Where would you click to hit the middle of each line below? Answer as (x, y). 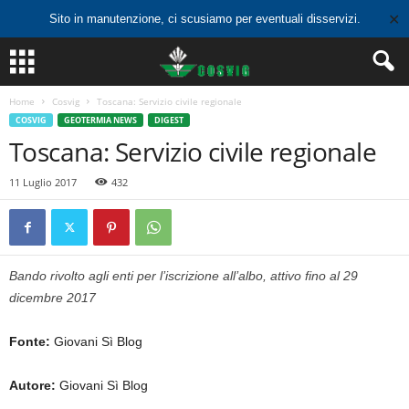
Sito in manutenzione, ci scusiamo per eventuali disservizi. (204, 19)
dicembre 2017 (52, 298)
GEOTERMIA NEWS (100, 120)
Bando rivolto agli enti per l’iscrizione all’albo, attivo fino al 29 (184, 276)
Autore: (32, 385)
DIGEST (169, 120)
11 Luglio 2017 (43, 182)
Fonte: (30, 341)
